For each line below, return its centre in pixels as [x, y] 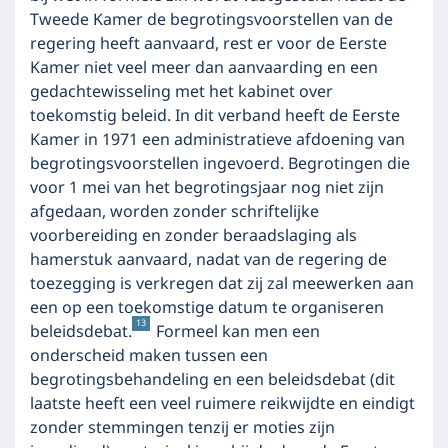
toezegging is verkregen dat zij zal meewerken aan [222, 284]
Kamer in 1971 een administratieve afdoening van [217, 140]
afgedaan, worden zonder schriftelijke [174, 212]
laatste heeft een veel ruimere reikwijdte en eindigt [222, 404]
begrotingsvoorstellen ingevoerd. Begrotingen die [220, 164]
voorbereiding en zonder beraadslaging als [193, 236]
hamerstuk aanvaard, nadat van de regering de [208, 260]
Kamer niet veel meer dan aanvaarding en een [204, 68]
